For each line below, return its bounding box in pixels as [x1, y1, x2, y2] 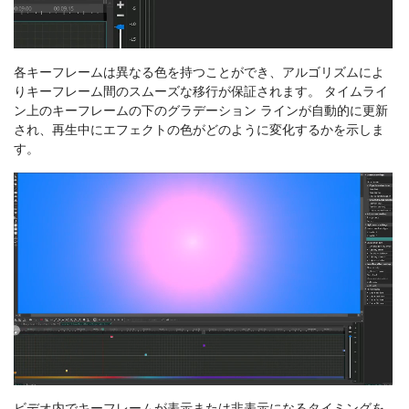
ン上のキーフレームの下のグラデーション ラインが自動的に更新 [14, 102, 388, 118]
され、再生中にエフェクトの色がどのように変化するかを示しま [14, 121, 384, 137]
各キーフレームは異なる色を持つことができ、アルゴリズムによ [14, 64, 384, 79]
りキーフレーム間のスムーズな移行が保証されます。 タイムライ [14, 83, 388, 99]
